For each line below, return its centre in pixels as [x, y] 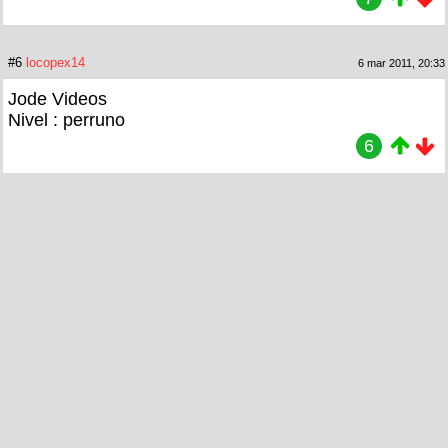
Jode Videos [57, 99]
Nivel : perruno [66, 120]
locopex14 [55, 63]
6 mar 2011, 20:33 [401, 63]
